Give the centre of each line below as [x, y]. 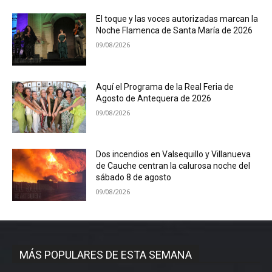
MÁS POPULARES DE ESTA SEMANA [106, 255]
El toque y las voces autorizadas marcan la [177, 19]
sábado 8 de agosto [134, 178]
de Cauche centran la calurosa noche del [173, 166]
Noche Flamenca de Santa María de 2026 [175, 30]
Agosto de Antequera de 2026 [154, 98]
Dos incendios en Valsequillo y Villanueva [174, 155]
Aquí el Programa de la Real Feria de [165, 87]
